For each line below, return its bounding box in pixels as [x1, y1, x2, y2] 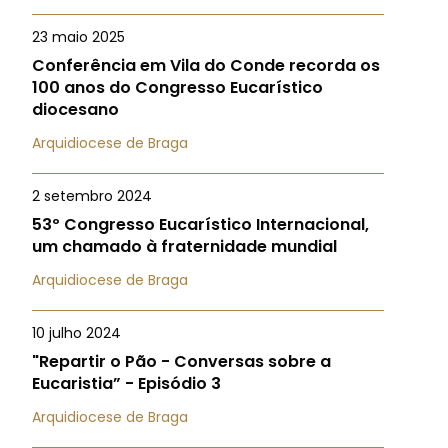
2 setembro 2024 [32, 186, 152, 206]
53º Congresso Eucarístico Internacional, [32, 213, 369, 236]
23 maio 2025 [32, 27, 125, 47]
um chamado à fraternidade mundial [32, 235, 337, 258]
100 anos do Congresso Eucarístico [32, 76, 323, 99]
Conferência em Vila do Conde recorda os [32, 54, 380, 77]
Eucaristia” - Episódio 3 [32, 372, 221, 395]
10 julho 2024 [32, 323, 121, 343]
